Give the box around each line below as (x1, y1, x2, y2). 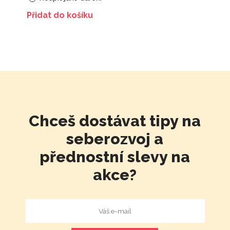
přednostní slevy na (40, 148, 190, 166)
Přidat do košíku (26, 10, 93, 21)
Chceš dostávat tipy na (29, 112, 201, 130)
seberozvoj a (66, 130, 164, 148)
